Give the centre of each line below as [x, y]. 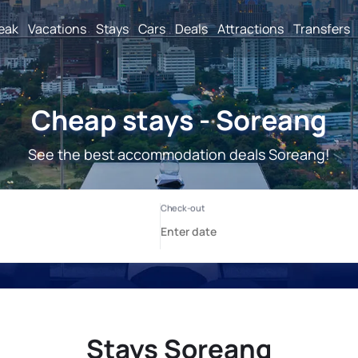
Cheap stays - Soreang [179, 120]
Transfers [322, 28]
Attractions [251, 28]
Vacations [57, 28]
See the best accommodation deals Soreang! [179, 154]
